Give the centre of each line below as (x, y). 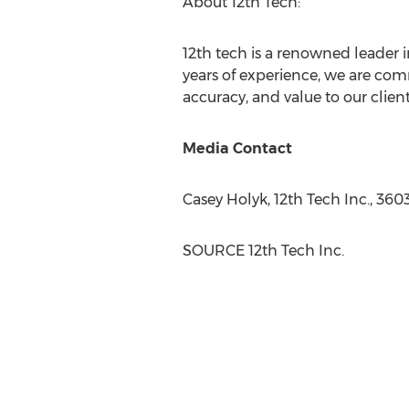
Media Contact (237, 148)
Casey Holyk (225, 199)
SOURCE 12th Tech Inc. (263, 251)
